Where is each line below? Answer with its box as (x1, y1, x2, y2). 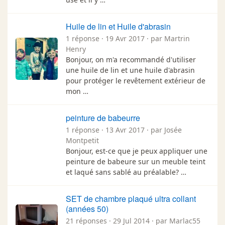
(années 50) (66, 202, 108, 214)
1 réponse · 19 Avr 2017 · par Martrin (66, 33, 190, 43)
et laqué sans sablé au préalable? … (66, 167, 186, 177)
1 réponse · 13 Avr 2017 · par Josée (66, 125, 182, 135)
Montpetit (66, 135, 99, 145)
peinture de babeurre (66, 111, 140, 124)
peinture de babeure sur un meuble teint (66, 156, 205, 166)
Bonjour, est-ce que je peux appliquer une (66, 146, 207, 156)
